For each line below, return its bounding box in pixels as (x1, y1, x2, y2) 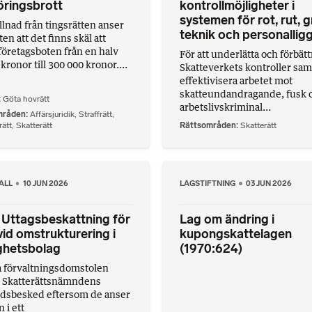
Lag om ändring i (180, 212, 274, 228)
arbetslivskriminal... (180, 100, 271, 113)
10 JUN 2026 (22, 178, 68, 189)
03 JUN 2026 (246, 178, 292, 189)
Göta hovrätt (2, 94, 49, 104)
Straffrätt (78, 109, 112, 120)
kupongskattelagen (180, 226, 292, 242)
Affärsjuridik (29, 109, 75, 120)
